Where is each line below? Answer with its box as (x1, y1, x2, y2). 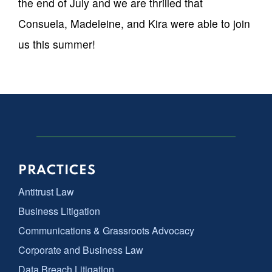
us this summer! (18, 36, 95, 52)
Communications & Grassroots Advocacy (18, 223, 194, 238)
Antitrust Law (18, 185, 74, 199)
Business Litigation (18, 204, 100, 219)
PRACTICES (18, 164, 96, 178)
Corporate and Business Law (18, 243, 143, 257)
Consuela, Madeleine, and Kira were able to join (18, 15, 250, 31)
